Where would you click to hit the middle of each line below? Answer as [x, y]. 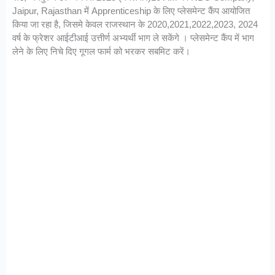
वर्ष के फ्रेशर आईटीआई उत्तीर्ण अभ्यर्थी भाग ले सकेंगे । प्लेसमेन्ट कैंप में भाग [134, 38]
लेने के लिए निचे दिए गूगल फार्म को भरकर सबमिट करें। [102, 52]
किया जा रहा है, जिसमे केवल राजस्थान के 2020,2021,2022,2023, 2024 [135, 25]
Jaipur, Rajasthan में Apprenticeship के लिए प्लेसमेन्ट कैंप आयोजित [131, 11]
